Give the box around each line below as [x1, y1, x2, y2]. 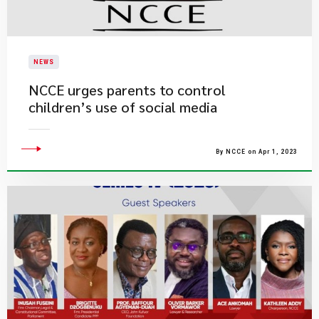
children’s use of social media [28, 98, 217, 116]
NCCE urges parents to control [28, 80, 226, 99]
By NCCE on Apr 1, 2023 [216, 148, 298, 155]
